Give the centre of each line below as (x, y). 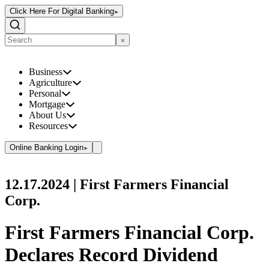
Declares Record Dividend (111, 255)
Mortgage (47, 104)
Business (46, 72)
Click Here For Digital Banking (62, 11)
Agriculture (50, 83)
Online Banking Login (47, 147)
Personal (45, 93)
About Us (47, 115)
